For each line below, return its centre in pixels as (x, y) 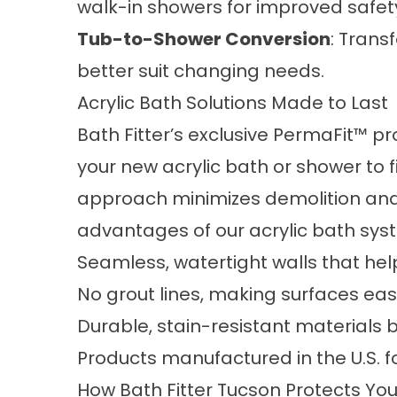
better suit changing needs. (201, 71)
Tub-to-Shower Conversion (204, 39)
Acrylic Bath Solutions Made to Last (233, 103)
